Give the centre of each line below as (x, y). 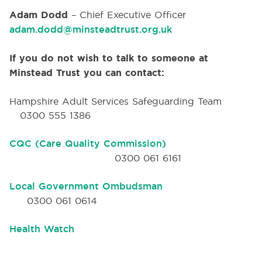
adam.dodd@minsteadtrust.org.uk (91, 30)
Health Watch (42, 229)
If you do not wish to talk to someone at (109, 58)
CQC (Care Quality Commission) (88, 144)
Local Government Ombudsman (86, 186)
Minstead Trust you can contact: (87, 73)
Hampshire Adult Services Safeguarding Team (128, 101)
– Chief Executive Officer (127, 15)
